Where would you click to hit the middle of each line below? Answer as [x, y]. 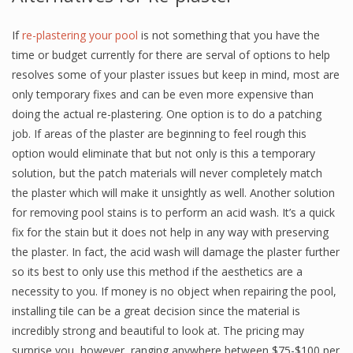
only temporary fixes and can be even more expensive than [163, 94]
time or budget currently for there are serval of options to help [171, 55]
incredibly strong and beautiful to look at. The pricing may [158, 331]
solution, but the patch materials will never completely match [167, 173]
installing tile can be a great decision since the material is [156, 311]
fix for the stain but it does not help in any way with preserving [170, 232]
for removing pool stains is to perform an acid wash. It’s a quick [173, 212]
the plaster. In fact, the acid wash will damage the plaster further [176, 252]
